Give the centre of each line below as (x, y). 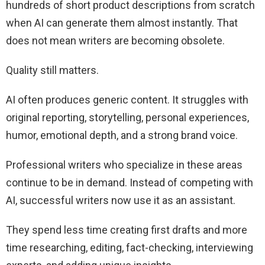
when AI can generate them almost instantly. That (122, 23)
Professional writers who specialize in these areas (124, 165)
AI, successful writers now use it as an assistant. (121, 201)
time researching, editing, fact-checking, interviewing (130, 248)
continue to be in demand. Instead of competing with (130, 183)
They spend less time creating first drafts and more (127, 230)
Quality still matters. (52, 70)
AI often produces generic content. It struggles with (127, 100)
